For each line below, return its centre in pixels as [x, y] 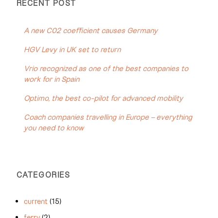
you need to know [54, 128]
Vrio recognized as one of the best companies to [106, 68]
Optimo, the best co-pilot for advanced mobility [103, 98]
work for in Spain [51, 79]
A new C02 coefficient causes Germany [91, 30]
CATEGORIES [43, 175]
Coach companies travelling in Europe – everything [108, 117]
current [36, 201]
